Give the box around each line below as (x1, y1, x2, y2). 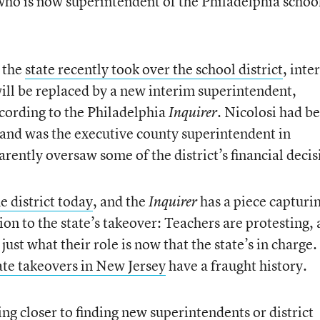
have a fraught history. (165, 256, 307, 275)
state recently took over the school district (24, 59, 283, 79)
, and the (92, 191, 149, 211)
